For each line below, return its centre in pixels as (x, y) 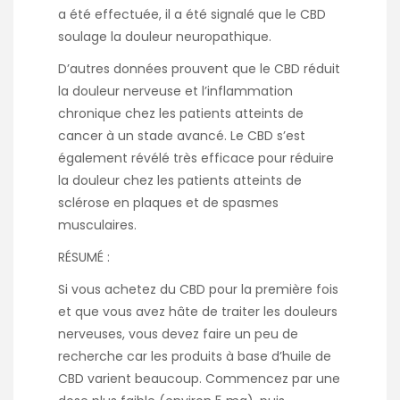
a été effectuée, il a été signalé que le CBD (192, 14)
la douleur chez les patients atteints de (180, 180)
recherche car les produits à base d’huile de (195, 357)
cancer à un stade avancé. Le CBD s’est (182, 135)
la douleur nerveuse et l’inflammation (175, 91)
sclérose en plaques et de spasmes (168, 202)
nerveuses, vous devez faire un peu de (178, 334)
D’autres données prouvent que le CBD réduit (199, 68)
